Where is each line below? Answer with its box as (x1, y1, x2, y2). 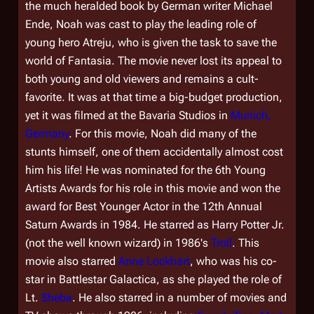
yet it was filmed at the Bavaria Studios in (25, 109, 231, 122)
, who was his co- (190, 254, 277, 268)
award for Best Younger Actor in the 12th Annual (25, 200, 262, 213)
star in (25, 273, 59, 286)
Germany (25, 127, 69, 140)
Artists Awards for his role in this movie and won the (25, 182, 280, 195)
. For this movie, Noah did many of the (69, 127, 257, 140)
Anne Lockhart (118, 254, 190, 268)
